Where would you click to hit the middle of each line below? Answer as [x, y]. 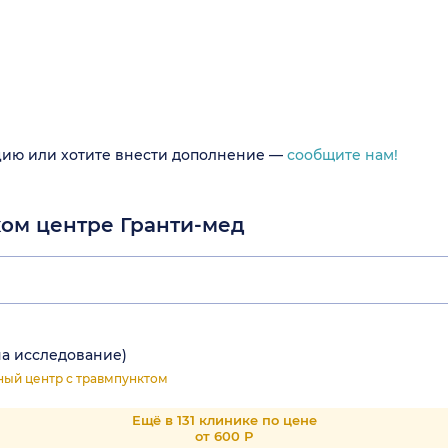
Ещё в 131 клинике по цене [224, 420]
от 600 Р [224, 436]
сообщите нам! [342, 155]
